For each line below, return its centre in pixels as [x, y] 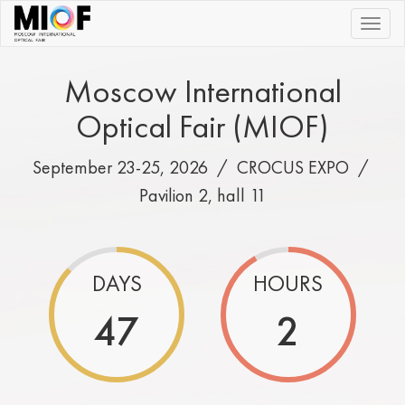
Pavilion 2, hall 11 [202, 195]
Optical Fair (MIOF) [202, 127]
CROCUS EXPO [292, 167]
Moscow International [202, 91]
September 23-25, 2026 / [134, 167]
